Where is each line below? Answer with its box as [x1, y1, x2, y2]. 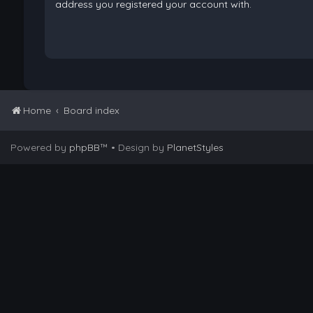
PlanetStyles [167, 141, 224, 154]
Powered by [10, 141, 69, 154]
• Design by [111, 141, 167, 154]
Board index [64, 104, 119, 117]
